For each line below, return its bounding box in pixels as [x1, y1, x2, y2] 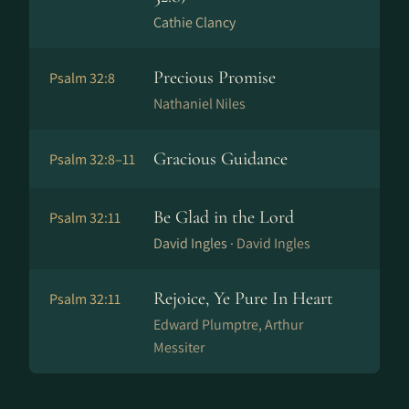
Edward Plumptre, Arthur [153, 315, 303, 334]
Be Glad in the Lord [153, 206, 294, 228]
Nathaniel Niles [153, 94, 246, 113]
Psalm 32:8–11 [49, 150, 135, 169]
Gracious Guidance [153, 148, 288, 170]
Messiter [153, 338, 204, 357]
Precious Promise [153, 67, 276, 89]
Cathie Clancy [153, 13, 236, 32]
